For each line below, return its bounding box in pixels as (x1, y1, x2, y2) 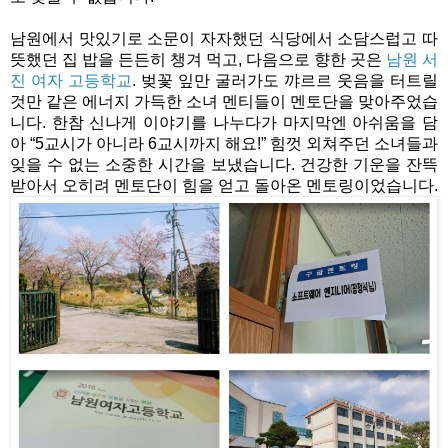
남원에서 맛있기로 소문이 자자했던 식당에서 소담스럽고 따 (10, 29, 438, 47)
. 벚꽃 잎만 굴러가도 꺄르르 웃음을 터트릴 (132, 71, 438, 89)
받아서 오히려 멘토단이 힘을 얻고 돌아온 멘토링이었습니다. (10, 176, 438, 194)
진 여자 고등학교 (10, 71, 132, 89)
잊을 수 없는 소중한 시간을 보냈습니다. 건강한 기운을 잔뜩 (10, 155, 438, 173)
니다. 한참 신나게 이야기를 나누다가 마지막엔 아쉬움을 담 (10, 113, 438, 131)
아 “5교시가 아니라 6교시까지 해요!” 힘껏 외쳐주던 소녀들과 (10, 134, 438, 152)
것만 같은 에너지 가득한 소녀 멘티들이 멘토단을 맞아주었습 (10, 92, 438, 110)
